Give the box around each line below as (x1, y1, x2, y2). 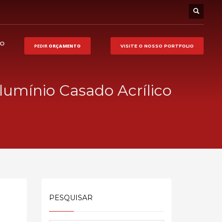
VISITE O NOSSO (120, 43, 163, 49)
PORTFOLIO (163, 43, 194, 49)
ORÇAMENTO (48, 42, 81, 49)
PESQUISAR (49, 193, 93, 202)
